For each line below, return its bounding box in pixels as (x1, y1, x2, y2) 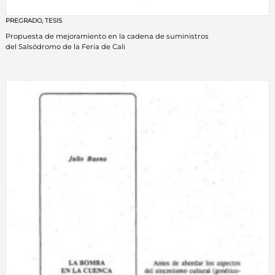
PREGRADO (5, 16, 42, 25)
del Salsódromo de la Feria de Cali (5, 42, 125, 51)
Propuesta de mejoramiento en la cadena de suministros (5, 31, 209, 41)
